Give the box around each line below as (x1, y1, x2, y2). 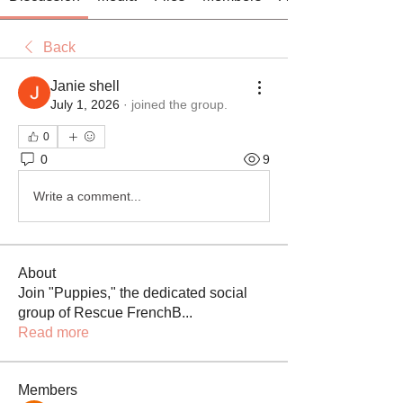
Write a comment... (33, 188, 141, 203)
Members (18, 382, 77, 398)
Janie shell (50, 78, 120, 94)
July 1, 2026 (50, 97, 120, 112)
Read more (18, 325, 89, 340)
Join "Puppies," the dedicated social (18, 285, 247, 300)
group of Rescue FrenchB (18, 305, 182, 320)
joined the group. (131, 97, 228, 112)
